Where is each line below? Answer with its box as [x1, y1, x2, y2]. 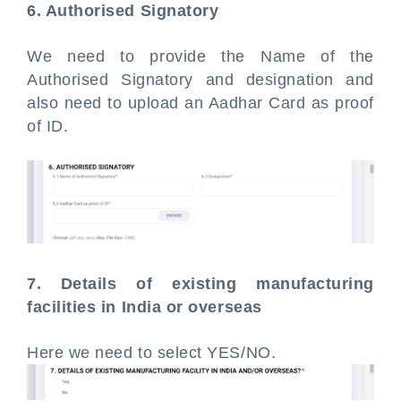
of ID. [27, 117, 69, 136]
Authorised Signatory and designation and [27, 71, 374, 90]
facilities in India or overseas [27, 298, 262, 317]
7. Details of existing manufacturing [27, 275, 374, 294]
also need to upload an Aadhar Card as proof [27, 94, 374, 113]
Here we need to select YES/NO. [27, 344, 277, 363]
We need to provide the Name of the [27, 47, 374, 66]
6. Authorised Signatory [27, 2, 219, 21]
